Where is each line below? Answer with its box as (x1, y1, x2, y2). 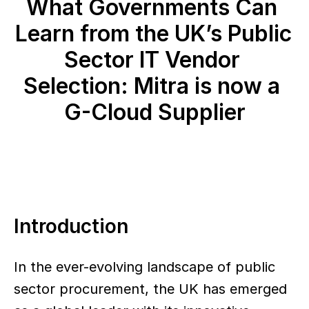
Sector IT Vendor (63, 46, 240, 73)
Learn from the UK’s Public (15, 20, 292, 47)
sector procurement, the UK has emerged (14, 281, 287, 297)
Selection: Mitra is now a (23, 72, 280, 99)
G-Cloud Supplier (63, 99, 246, 126)
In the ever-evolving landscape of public (14, 259, 275, 275)
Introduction (14, 215, 128, 238)
